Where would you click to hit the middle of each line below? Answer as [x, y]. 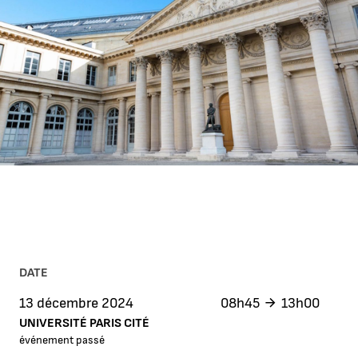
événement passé [62, 340]
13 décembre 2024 [76, 303]
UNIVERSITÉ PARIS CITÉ [84, 323]
